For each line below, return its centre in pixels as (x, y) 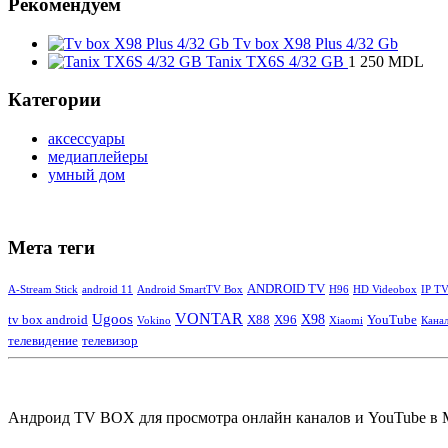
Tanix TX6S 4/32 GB (275, 61)
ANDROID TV (286, 289)
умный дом (86, 174)
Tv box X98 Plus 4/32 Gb (315, 43)
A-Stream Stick (43, 290)
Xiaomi (346, 321)
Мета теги (51, 247)
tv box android (48, 320)
